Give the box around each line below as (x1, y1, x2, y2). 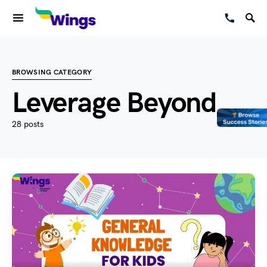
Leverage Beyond (12, 86, 216, 120)
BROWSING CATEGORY (12, 68, 92, 77)
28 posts (12, 119, 44, 129)
